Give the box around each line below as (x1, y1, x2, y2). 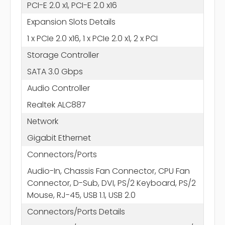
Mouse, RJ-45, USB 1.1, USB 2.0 (27, 189, 136, 201)
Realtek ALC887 (27, 98, 86, 110)
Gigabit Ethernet (27, 132, 91, 144)
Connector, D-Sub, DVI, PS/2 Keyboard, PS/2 (27, 177, 196, 189)
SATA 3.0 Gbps (27, 65, 83, 77)
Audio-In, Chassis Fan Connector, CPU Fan (27, 165, 190, 177)
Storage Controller (27, 49, 99, 61)
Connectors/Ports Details (27, 205, 125, 217)
